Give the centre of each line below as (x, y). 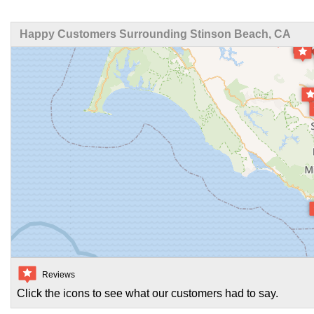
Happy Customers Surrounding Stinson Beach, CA (155, 34)
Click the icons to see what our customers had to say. (148, 293)
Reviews (59, 274)
